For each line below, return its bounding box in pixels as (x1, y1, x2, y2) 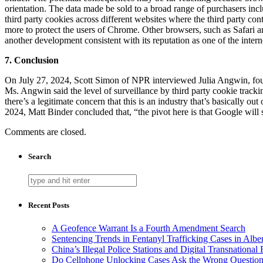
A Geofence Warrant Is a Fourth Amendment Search (52, 223, 245, 234)
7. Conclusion (5, 55, 59, 66)
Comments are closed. (5, 127, 86, 137)
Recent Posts (28, 200, 69, 210)
